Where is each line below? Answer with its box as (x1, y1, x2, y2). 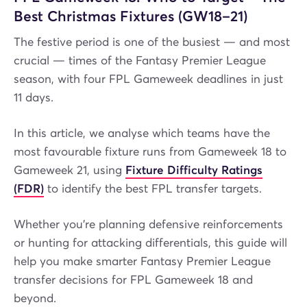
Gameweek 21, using (14, 162, 125, 177)
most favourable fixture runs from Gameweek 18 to (14, 144, 286, 159)
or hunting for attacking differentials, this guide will (14, 235, 287, 250)
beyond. (14, 291, 56, 306)
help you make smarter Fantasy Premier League (14, 254, 271, 269)
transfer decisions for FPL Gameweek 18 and (14, 272, 253, 287)
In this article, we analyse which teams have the (14, 125, 270, 140)
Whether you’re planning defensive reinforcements (14, 217, 283, 232)
